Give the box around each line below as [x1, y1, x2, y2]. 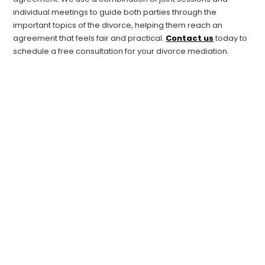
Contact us [166, 33, 214, 44]
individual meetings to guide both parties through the [13, 7, 217, 18]
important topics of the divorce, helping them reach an [13, 20, 223, 31]
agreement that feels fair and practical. [13, 33, 166, 44]
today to [214, 33, 248, 44]
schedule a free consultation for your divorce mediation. [13, 46, 230, 57]
